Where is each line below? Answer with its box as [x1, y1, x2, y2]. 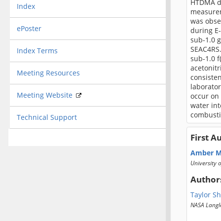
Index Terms [16, 45, 58, 55]
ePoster [16, 23, 41, 33]
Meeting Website [16, 90, 74, 100]
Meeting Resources [16, 68, 80, 77]
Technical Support [16, 112, 77, 122]
